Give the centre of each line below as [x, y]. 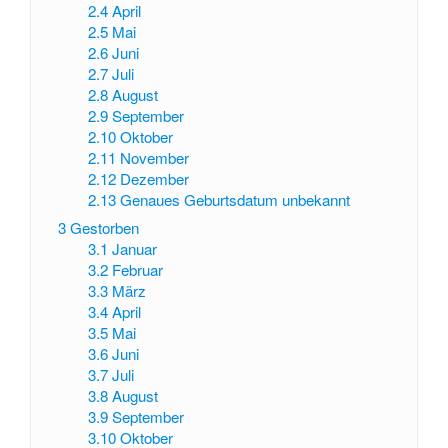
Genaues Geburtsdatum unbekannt [235, 199]
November [155, 157]
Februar [138, 270]
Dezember [155, 178]
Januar [135, 249]
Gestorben [104, 228]
